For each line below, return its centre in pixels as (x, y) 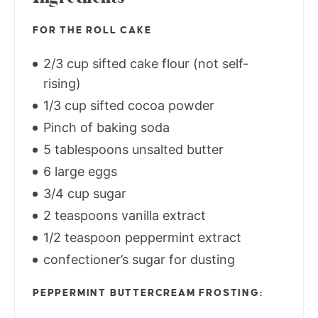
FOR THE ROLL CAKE (92, 31)
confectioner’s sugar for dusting (137, 260)
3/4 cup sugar (83, 194)
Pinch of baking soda (105, 128)
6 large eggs (78, 172)
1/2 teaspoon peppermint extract (141, 238)
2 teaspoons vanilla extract (123, 216)
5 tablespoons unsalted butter (132, 150)
